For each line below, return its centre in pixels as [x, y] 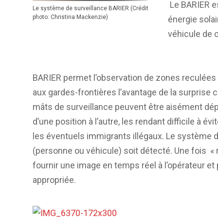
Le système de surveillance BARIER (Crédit [91, 8]
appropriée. [54, 180]
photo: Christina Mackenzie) [70, 17]
